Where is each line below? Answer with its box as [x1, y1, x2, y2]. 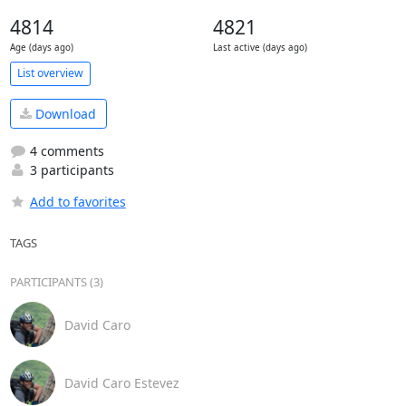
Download [32, 105, 96, 122]
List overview [16, 65, 83, 82]
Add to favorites [29, 193, 126, 211]
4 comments [25, 142, 104, 160]
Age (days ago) [9, 41, 73, 53]
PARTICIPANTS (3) [9, 274, 103, 291]
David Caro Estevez [63, 373, 179, 391]
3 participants [25, 161, 114, 179]
